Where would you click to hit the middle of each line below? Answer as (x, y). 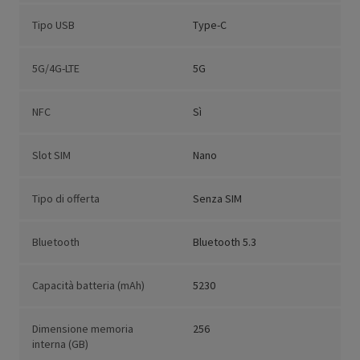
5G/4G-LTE (56, 69)
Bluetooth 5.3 (225, 242)
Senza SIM (217, 199)
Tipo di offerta (66, 199)
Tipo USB (53, 25)
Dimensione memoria (83, 329)
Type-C (210, 25)
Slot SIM (51, 155)
